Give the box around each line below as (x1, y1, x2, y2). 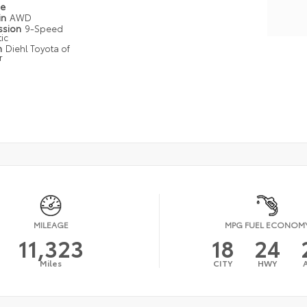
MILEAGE (33, 218, 69, 230)
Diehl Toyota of (5, 41, 71, 54)
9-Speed (25, 21, 64, 34)
